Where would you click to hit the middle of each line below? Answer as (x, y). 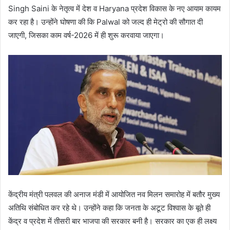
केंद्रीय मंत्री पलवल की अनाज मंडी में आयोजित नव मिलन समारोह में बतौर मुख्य (114, 194)
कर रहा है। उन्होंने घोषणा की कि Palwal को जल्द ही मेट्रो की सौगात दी (106, 22)
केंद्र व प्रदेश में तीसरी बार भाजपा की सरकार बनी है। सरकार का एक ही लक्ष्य (112, 221)
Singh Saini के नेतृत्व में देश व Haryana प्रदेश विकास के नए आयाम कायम (114, 8)
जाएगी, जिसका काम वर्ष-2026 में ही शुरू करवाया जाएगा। (86, 35)
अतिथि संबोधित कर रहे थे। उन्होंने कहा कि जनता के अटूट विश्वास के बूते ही (109, 207)
